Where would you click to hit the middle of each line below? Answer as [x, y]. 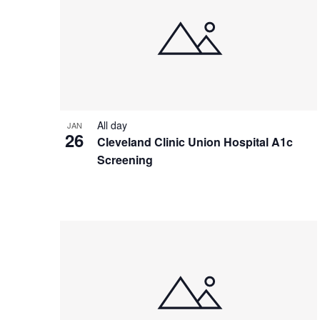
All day [112, 125]
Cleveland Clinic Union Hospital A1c [195, 141]
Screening [125, 159]
